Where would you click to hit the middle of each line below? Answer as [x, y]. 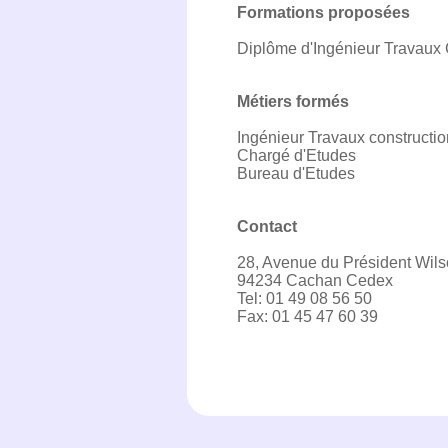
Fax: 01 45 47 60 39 [307, 316]
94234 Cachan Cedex [315, 280]
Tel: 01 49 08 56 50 [304, 298]
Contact [267, 226]
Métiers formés [293, 101]
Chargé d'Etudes [296, 155]
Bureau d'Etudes [296, 173]
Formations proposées [323, 12]
